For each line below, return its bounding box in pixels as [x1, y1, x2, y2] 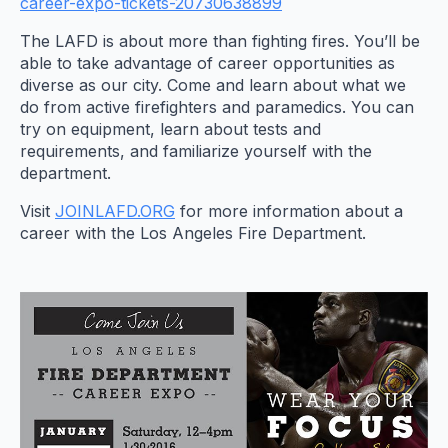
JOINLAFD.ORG [55, 201, 175, 222]
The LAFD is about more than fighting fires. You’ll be [20, 31, 420, 52]
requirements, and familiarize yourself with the [20, 141, 372, 162]
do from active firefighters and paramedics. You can [20, 97, 414, 118]
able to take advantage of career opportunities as [20, 53, 395, 74]
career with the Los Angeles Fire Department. [20, 223, 366, 244]
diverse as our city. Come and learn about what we [20, 75, 406, 96]
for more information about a [175, 201, 403, 222]
